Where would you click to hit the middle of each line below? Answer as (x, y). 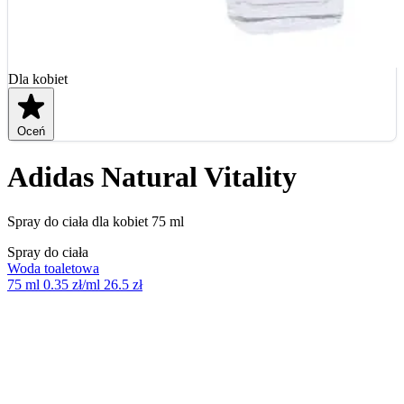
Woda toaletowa (53, 268)
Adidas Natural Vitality (152, 177)
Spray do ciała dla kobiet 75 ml (96, 221)
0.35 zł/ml (72, 284)
